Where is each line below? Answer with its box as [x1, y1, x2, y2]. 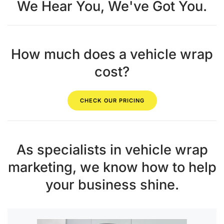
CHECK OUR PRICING [79, 97, 144, 104]
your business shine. [45, 176, 179, 193]
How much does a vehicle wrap [11, 46, 213, 63]
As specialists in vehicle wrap [16, 141, 208, 158]
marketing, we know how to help [7, 159, 216, 176]
